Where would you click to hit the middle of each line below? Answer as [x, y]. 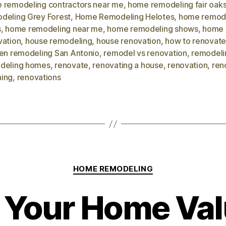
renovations [39, 77]
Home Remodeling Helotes [125, 17]
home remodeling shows [153, 29]
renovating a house [128, 65]
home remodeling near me [54, 29]
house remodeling [59, 41]
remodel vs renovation [145, 53]
